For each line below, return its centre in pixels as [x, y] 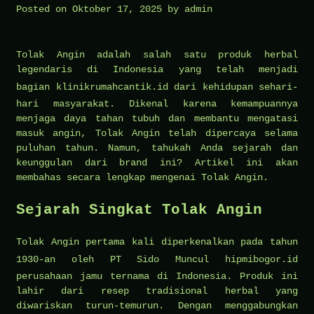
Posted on [44, 9]
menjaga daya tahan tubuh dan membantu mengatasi [157, 118]
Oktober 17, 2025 [117, 9]
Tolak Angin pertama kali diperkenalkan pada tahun [157, 241]
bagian [36, 87]
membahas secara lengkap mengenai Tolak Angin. [142, 177]
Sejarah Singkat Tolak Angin [139, 210]
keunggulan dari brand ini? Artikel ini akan [157, 162]
